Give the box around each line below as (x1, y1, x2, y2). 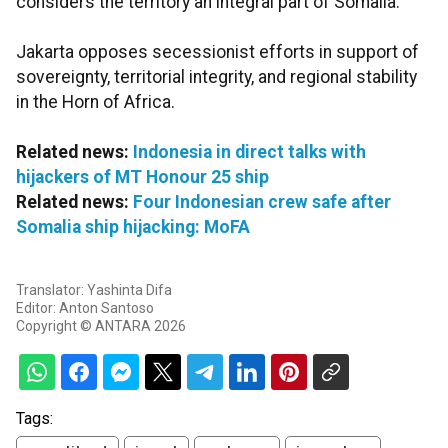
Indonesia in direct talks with (133, 142, 366, 163)
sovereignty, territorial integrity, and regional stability (16, 67, 417, 88)
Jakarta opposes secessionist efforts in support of (16, 42, 419, 63)
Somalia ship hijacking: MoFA (16, 217, 250, 238)
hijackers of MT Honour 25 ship (16, 167, 269, 188)
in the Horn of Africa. (16, 92, 175, 113)
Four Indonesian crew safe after (133, 192, 391, 213)
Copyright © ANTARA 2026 (16, 318, 186, 335)
